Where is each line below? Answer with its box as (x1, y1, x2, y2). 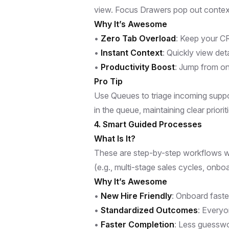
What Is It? (94, 133, 135, 144)
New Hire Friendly (101, 190, 172, 201)
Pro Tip (94, 76, 123, 86)
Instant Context (101, 47, 163, 58)
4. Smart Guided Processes (94, 119, 202, 129)
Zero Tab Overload (101, 33, 176, 43)
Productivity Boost (101, 61, 175, 72)
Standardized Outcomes (101, 204, 198, 215)
